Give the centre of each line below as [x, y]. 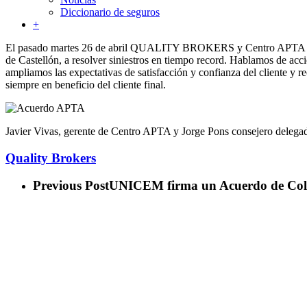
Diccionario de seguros [110, 12]
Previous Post [71, 186]
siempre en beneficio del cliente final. [86, 85]
